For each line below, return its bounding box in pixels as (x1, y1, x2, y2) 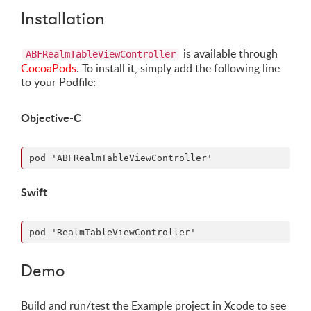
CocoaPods (21, 60, 76, 76)
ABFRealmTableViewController (26, 49, 176, 60)
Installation (21, 8, 105, 30)
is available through (180, 46, 278, 62)
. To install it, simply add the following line (76, 60, 280, 76)
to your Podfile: (21, 74, 96, 90)
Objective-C (21, 110, 81, 126)
